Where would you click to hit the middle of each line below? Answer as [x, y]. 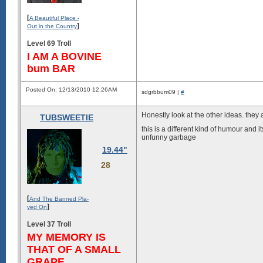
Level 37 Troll [49, 224]
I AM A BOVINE [64, 56]
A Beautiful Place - [54, 18]
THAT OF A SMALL [74, 249]
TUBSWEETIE [67, 117]
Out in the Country [52, 26]
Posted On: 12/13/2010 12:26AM [71, 90]
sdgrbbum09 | [161, 92]
